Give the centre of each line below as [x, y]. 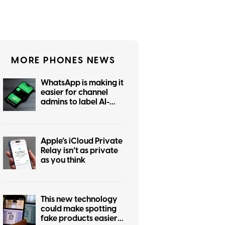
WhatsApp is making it [82, 83]
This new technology [79, 199]
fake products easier [79, 218]
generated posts [71, 111]
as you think [63, 160]
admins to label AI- [75, 102]
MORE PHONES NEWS [63, 60]
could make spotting [79, 209]
